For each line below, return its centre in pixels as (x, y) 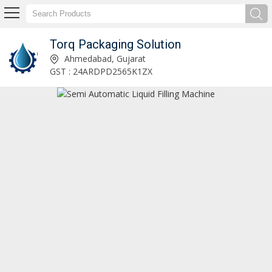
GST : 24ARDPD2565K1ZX (101, 71)
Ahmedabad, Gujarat (104, 58)
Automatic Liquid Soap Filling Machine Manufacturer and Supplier (60, 58)
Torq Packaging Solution (115, 44)
